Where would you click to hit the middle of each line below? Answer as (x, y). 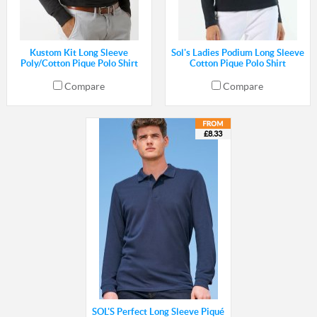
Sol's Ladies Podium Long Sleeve (237, 53)
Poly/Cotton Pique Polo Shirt (79, 64)
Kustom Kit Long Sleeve (79, 53)
